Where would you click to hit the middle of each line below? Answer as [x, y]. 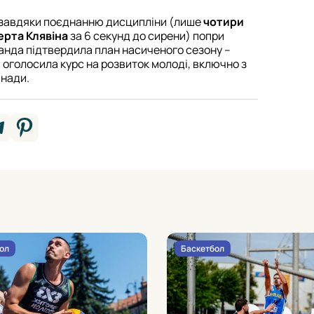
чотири [224, 21]
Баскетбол [203, 248]
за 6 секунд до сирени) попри [146, 35]
